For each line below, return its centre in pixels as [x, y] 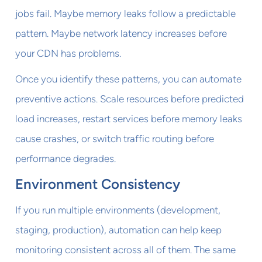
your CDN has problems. [68, 53]
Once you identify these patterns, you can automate [129, 79]
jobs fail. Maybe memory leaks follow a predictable [126, 13]
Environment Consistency [98, 184]
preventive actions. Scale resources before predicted [130, 99]
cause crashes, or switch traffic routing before [115, 138]
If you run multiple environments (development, [118, 210]
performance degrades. [66, 158]
